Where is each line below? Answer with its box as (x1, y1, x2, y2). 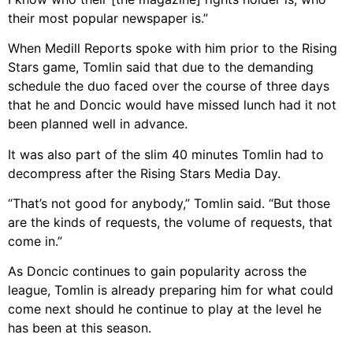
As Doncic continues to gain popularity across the (8, 263, 307, 280)
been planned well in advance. (8, 116, 188, 132)
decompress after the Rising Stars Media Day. (8, 165, 281, 181)
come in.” (8, 233, 62, 249)
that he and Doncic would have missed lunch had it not (8, 97, 336, 113)
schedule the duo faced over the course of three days (8, 78, 329, 95)
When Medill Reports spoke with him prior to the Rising (8, 40, 337, 57)
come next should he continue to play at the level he (8, 301, 321, 318)
